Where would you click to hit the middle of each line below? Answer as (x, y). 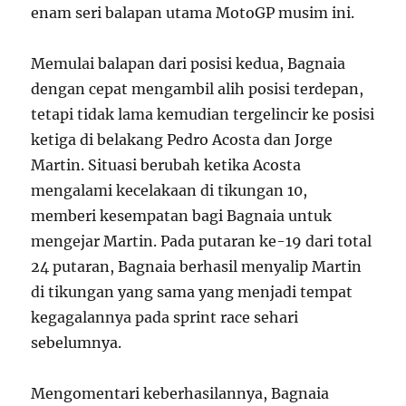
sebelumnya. (77, 343)
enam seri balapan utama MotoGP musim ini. (193, 13)
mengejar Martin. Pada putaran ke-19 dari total (202, 242)
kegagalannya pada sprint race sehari (165, 318)
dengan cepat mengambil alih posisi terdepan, (198, 89)
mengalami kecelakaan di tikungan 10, (169, 191)
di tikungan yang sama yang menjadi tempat (192, 292)
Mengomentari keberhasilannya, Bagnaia (180, 394)
